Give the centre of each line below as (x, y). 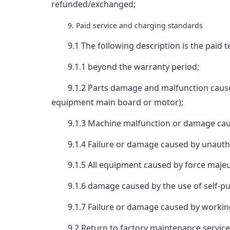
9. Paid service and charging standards (127, 25)
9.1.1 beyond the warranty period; (126, 67)
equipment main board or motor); (118, 102)
